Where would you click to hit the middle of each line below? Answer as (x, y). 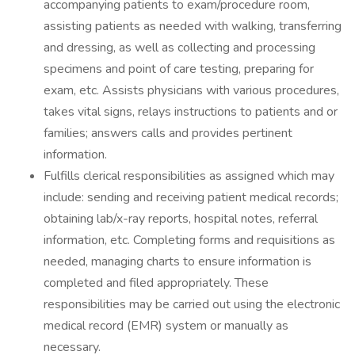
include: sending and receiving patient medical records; (191, 197)
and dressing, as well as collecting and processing (179, 48)
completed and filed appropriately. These (156, 283)
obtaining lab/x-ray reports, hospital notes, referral (181, 219)
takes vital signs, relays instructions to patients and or (191, 112)
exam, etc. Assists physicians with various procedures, (191, 90)
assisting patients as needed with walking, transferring (193, 26)
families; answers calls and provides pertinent (168, 133)
